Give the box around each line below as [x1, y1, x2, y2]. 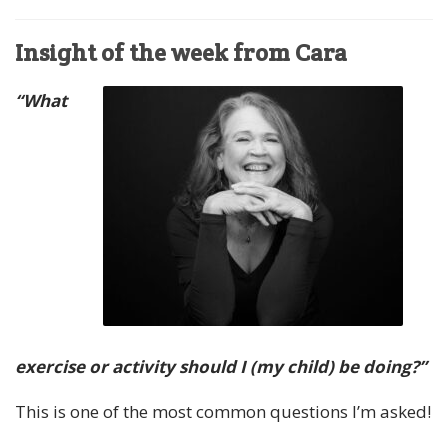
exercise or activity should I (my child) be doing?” [15, 354, 427, 378]
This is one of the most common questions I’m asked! [15, 399, 431, 423]
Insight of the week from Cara [15, 37, 347, 69]
